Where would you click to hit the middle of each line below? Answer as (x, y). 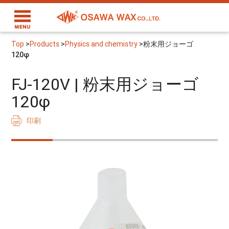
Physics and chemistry (101, 44)
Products (45, 44)
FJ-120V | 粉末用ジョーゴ (113, 84)
